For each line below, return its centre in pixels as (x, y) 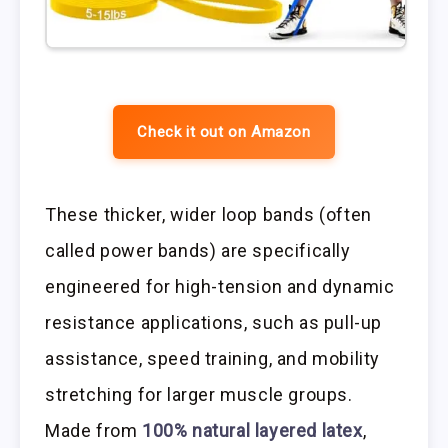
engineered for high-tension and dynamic (220, 287)
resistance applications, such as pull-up (214, 323)
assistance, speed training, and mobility (213, 359)
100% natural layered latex (252, 431)
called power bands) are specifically (198, 251)
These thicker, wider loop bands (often (208, 215)
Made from (93, 431)
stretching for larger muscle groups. (199, 395)
